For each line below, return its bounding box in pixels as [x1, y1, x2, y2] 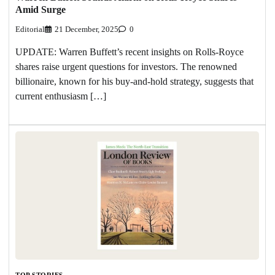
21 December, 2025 [55, 25, 118, 34]
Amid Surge [15, 4, 66, 15]
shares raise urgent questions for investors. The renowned [15, 61, 237, 72]
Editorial [15, 25, 45, 34]
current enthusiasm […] [15, 91, 106, 102]
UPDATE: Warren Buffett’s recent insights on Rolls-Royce [15, 47, 244, 58]
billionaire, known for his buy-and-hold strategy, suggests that [15, 76, 254, 87]
